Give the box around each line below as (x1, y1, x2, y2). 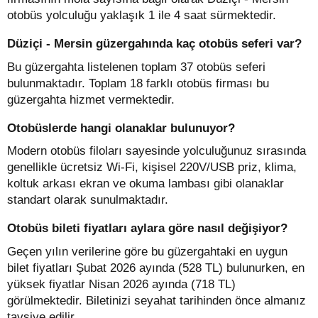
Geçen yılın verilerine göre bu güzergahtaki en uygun (7, 244, 287, 258)
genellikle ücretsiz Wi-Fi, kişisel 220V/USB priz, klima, (7, 160, 297, 174)
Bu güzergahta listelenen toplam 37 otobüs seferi (7, 60, 265, 74)
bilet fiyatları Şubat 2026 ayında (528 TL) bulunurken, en (7, 261, 305, 275)
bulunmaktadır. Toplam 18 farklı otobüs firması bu (7, 76, 269, 90)
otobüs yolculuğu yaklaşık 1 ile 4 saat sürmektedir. (7, 9, 276, 22)
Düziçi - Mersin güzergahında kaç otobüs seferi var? (7, 37, 302, 50)
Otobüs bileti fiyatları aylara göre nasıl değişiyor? (7, 221, 287, 235)
